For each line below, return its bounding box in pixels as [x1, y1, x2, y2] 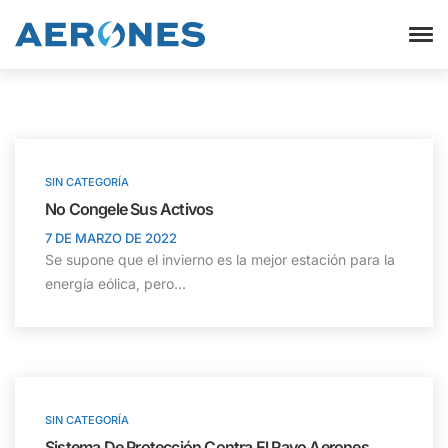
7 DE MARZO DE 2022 [45, 230, 177, 246]
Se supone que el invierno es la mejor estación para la [45, 251, 395, 268]
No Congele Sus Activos [45, 199, 214, 219]
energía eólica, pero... [45, 275, 186, 292]
